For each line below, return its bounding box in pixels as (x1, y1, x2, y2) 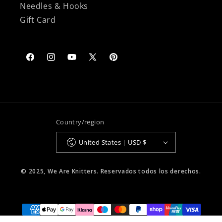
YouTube (66, 56, 99, 67)
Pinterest (108, 56, 141, 67)
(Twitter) (87, 67, 118, 78)
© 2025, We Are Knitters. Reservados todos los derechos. (21, 167, 201, 176)
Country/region (55, 117, 105, 127)
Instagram (46, 56, 83, 67)
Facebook (25, 56, 60, 67)
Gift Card (20, 14, 56, 26)
